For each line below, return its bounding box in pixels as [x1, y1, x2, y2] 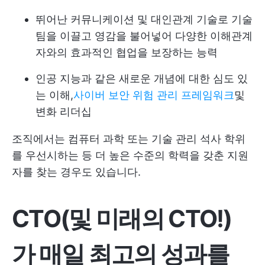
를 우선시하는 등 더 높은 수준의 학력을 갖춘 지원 [12, 148, 248, 161]
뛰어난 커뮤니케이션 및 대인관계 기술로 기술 [35, 12, 253, 25]
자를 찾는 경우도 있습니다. [12, 165, 141, 178]
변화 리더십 [35, 105, 92, 118]
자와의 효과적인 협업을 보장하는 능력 [35, 46, 218, 59]
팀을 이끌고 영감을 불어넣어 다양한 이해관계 [35, 29, 253, 42]
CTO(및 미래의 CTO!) [12, 203, 232, 233]
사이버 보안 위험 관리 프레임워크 [73, 88, 234, 101]
